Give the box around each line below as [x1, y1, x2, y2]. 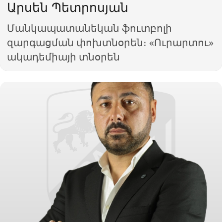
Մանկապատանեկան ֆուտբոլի [7, 21, 172, 35]
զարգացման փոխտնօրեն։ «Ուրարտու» [7, 35, 214, 49]
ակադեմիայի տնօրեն [7, 50, 120, 63]
